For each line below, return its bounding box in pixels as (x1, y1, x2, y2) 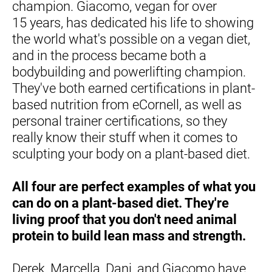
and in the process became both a (12, 47, 206, 63)
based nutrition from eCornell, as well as (12, 97, 242, 112)
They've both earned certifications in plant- (12, 80, 255, 96)
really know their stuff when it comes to (12, 129, 237, 145)
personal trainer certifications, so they (12, 113, 227, 129)
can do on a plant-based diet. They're (12, 195, 229, 211)
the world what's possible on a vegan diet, (12, 31, 250, 47)
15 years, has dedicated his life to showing (12, 15, 254, 30)
